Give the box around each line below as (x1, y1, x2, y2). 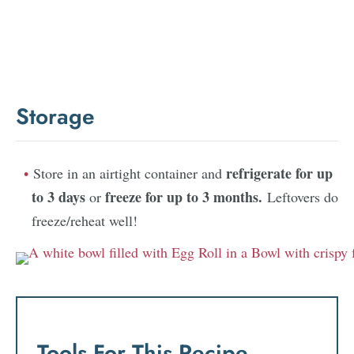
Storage (16, 100, 95, 133)
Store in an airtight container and (33, 163, 226, 183)
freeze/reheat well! (32, 210, 142, 230)
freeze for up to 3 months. (101, 186, 267, 207)
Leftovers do (267, 186, 338, 206)
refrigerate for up (226, 162, 333, 183)
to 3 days (32, 186, 85, 207)
